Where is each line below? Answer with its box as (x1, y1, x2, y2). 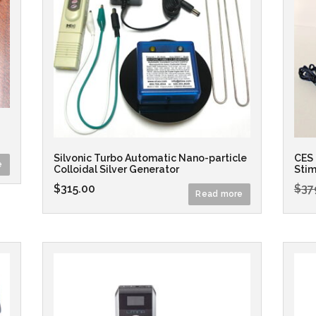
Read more (195, 188, 243, 199)
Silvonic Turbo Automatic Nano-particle (53, 152, 247, 164)
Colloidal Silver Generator (53, 163, 179, 175)
